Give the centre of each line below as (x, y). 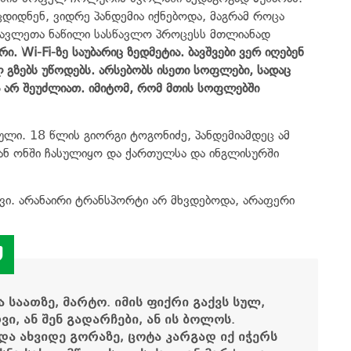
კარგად (191, 337)
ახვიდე (43, 337)
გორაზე (95, 337)
